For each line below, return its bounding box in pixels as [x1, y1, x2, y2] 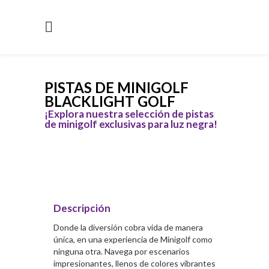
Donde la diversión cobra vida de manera [53, 222, 203, 232]
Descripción [53, 202, 110, 214]
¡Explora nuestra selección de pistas [44, 107, 214, 120]
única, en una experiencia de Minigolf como [53, 234, 213, 244]
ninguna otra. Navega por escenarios [53, 246, 190, 256]
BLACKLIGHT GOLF [44, 92, 175, 110]
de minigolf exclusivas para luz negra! [44, 118, 217, 130]
